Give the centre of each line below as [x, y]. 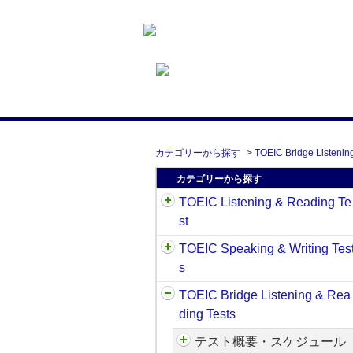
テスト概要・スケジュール [270, 342]
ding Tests [207, 314]
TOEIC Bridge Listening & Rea [265, 295]
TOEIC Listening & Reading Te [265, 202]
